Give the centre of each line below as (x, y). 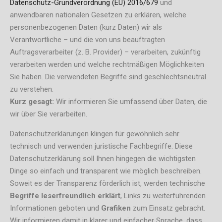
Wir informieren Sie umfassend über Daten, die (131, 101)
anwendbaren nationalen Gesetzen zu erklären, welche (98, 15)
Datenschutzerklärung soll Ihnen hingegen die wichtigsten (103, 158)
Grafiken (116, 208)
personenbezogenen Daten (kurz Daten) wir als (86, 27)
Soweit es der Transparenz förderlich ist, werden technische (108, 183)
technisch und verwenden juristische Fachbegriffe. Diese (101, 146)
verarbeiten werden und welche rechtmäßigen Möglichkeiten (107, 64)
